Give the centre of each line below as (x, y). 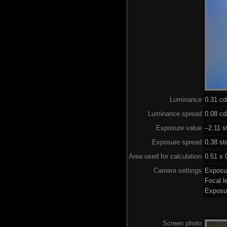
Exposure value (179, 128)
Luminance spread (175, 113)
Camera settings (178, 170)
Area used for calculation (165, 156)
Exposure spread (177, 142)
